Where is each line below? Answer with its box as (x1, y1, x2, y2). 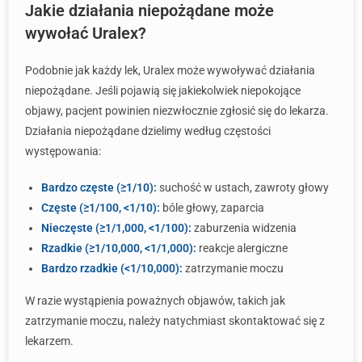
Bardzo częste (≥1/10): (41, 181, 157, 194)
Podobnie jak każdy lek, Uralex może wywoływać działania (25, 64, 315, 77)
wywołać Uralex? (25, 23, 146, 43)
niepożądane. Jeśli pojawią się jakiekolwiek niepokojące (25, 84, 301, 97)
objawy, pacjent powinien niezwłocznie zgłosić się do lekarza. (25, 104, 329, 117)
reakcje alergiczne (196, 242, 288, 255)
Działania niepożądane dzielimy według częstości (25, 124, 271, 137)
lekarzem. (25, 335, 74, 347)
